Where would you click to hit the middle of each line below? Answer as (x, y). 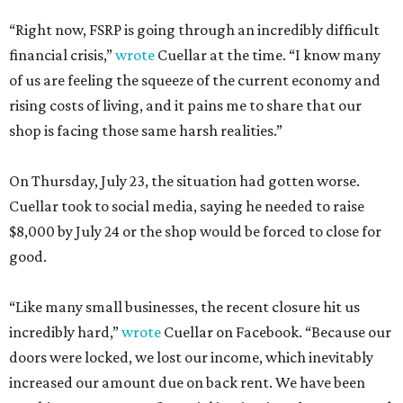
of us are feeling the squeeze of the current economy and (195, 81)
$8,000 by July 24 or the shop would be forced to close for (195, 232)
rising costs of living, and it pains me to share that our (185, 106)
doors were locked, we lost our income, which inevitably (191, 358)
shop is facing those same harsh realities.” (146, 131)
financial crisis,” (62, 55)
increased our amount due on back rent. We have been (187, 383)
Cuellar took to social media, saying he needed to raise (187, 206)
